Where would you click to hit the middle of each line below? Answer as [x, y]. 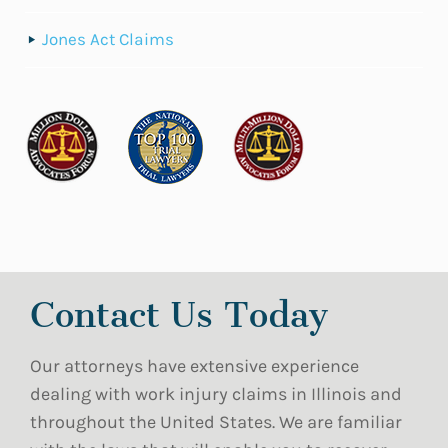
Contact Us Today [179, 315]
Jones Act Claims [108, 39]
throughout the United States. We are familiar [216, 422]
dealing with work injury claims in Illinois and [216, 394]
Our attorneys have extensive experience [194, 366]
